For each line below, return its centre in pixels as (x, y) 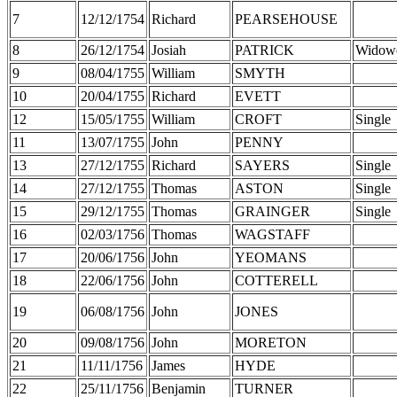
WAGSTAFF (272, 234)
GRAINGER (272, 211)
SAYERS (262, 165)
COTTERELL (276, 280)
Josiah (169, 50)
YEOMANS (271, 257)
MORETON (271, 342)
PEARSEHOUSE (286, 19)
